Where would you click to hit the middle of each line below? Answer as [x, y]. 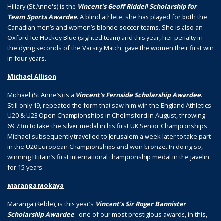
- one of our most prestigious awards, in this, [141, 214]
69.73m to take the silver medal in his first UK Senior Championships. [108, 126]
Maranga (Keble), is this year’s [51, 203]
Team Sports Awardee [42, 17]
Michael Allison [32, 76]
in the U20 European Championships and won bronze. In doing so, [105, 146]
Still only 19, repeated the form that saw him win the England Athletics [109, 105]
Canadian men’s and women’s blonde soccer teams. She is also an [105, 27]
